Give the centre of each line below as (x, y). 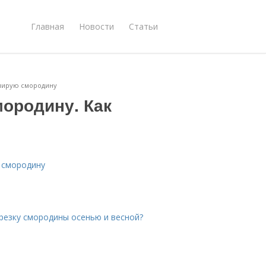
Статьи (143, 26)
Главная (47, 26)
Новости (96, 26)
